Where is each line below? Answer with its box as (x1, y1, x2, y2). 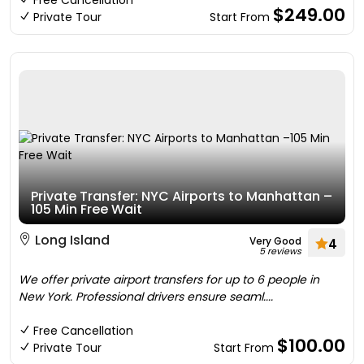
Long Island (32, 231, 110, 249)
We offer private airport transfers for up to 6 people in (19, 271, 319, 288)
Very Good (249, 234, 301, 248)
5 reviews (259, 245, 301, 258)
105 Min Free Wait (31, 200, 142, 219)
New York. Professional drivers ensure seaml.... (19, 288, 273, 305)
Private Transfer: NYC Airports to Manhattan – (31, 187, 332, 206)
